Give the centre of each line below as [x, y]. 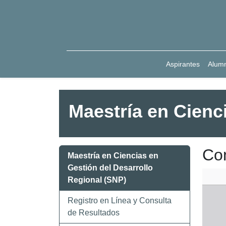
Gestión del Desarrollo [110, 168]
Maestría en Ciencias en [113, 156]
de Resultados [94, 213]
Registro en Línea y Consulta [120, 201]
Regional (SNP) [97, 180]
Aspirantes [183, 64]
